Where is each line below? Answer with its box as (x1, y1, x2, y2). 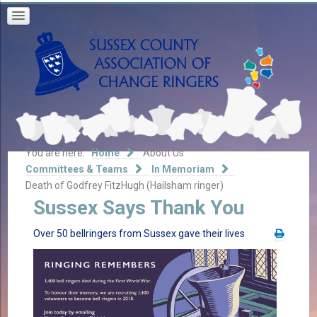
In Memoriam (151, 163, 215, 175)
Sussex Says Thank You (33, 196, 244, 219)
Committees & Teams (25, 163, 129, 175)
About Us (143, 147, 185, 158)
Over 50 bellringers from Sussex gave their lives (33, 228, 245, 239)
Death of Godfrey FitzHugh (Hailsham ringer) (25, 180, 224, 191)
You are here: (25, 147, 90, 158)
